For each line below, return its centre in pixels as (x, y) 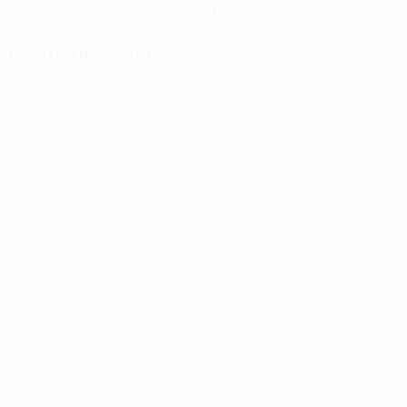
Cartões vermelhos (70, 214)
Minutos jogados (269, 105)
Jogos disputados (65, 105)
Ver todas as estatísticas (319, 53)
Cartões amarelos (273, 160)
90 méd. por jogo (269, 124)
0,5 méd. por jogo (270, 178)
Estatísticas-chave (90, 53)
